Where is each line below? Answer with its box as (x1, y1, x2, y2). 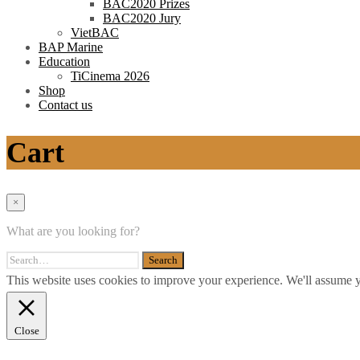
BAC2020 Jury (103, 10, 181, 25)
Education (39, 54, 90, 68)
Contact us (39, 97, 92, 112)
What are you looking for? (6, 223, 140, 238)
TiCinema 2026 (71, 68, 149, 83)
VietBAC (71, 25, 119, 39)
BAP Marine (39, 39, 103, 54)
